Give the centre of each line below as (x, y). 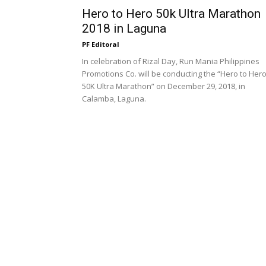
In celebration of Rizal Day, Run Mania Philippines (171, 61)
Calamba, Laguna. (114, 99)
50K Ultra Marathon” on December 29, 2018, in (164, 86)
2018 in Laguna (124, 28)
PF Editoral (101, 44)
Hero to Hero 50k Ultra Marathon (171, 14)
